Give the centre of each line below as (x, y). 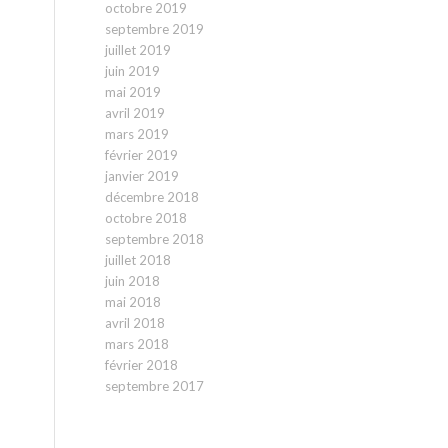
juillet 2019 (138, 50)
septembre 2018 (155, 239)
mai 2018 (133, 302)
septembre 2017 (155, 386)
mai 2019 (133, 92)
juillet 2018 (138, 260)
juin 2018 (133, 281)
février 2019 (142, 155)
